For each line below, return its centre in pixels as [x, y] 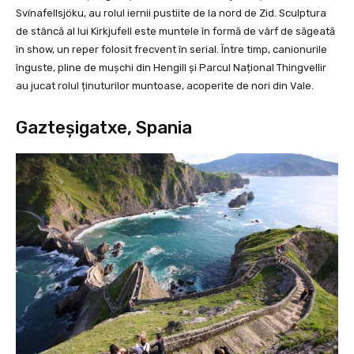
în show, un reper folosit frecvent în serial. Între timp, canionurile [171, 50]
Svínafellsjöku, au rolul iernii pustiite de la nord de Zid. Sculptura [171, 13]
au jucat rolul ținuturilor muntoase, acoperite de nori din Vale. [165, 86]
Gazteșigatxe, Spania [104, 128]
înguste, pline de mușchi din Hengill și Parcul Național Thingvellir [171, 68]
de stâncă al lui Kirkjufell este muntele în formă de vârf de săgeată [175, 32]
